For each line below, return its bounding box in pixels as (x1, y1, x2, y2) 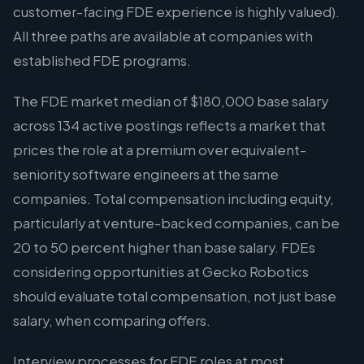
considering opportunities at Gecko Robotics (13, 263, 309, 280)
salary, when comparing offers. (13, 312, 210, 329)
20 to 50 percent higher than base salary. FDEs (13, 239, 315, 256)
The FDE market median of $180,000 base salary (13, 93, 328, 110)
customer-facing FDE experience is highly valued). (13, 3, 340, 20)
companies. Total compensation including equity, (13, 190, 334, 207)
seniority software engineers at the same (13, 166, 279, 183)
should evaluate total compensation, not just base (13, 288, 336, 305)
